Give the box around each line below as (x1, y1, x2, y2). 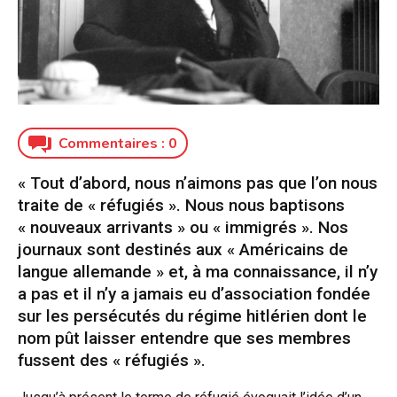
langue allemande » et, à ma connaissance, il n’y (18, 261, 378, 283)
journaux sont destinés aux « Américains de (18, 239, 348, 261)
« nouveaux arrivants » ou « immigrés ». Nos (18, 217, 348, 238)
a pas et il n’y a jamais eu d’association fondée (18, 284, 370, 305)
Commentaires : (58, 134, 168, 154)
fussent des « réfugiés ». (18, 350, 206, 371)
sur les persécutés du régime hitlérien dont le (18, 306, 367, 327)
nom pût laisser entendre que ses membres (18, 328, 351, 349)
